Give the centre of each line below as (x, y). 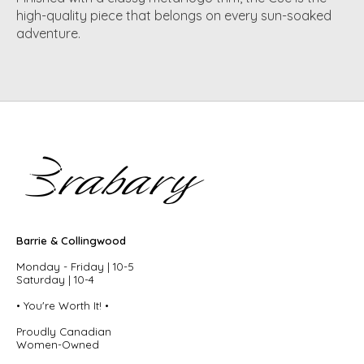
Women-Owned (58, 345)
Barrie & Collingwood (71, 241)
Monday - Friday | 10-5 (75, 267)
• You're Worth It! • (63, 306)
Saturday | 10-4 (55, 280)
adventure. (48, 34)
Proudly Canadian (64, 332)
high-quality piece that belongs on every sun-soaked (174, 16)
